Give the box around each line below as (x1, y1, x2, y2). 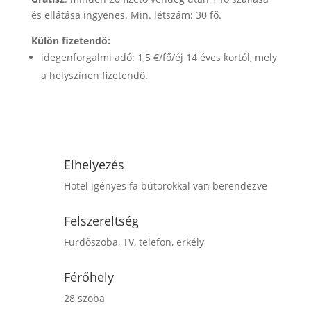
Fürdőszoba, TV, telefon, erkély (63, 235, 204, 249)
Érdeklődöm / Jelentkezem (31, 123, 152, 136)
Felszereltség (63, 212, 139, 229)
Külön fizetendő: (31, 34, 110, 47)
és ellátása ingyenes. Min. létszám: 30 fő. (31, 8, 221, 22)
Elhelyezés (63, 156, 124, 173)
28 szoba (63, 292, 105, 305)
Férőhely (63, 269, 114, 285)
